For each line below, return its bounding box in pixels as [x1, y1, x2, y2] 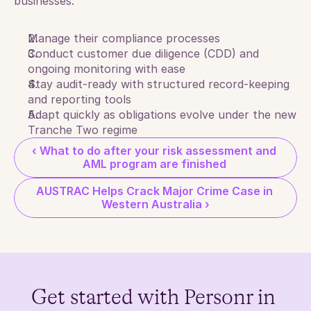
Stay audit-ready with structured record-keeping [28, 77, 289, 91]
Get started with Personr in [31, 288, 276, 309]
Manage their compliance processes [28, 31, 220, 45]
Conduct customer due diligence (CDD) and [28, 47, 259, 60]
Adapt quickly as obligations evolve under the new [28, 108, 296, 121]
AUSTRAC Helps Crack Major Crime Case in [35, 184, 273, 198]
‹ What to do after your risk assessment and [32, 144, 276, 158]
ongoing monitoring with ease [28, 62, 185, 76]
